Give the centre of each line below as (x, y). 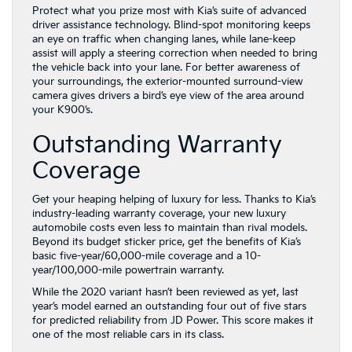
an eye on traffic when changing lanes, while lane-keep (164, 40)
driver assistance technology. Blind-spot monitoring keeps (171, 26)
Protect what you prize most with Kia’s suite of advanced (169, 11)
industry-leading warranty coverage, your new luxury (159, 214)
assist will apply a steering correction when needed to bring (175, 54)
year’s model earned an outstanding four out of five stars (169, 307)
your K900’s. (62, 110)
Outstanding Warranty (157, 146)
